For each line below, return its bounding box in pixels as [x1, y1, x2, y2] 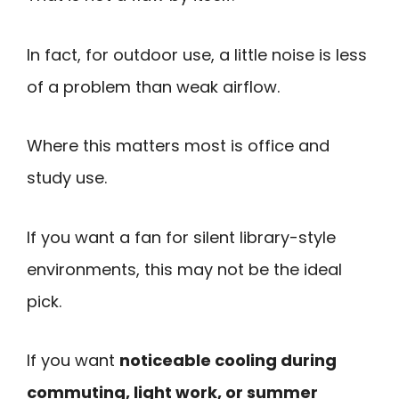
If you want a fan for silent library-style [27, 225, 336, 248]
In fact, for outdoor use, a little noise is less [27, 43, 367, 66]
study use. [27, 167, 107, 190]
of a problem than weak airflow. [27, 75, 280, 98]
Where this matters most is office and [27, 134, 330, 158]
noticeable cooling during [119, 349, 337, 372]
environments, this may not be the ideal [27, 257, 342, 281]
